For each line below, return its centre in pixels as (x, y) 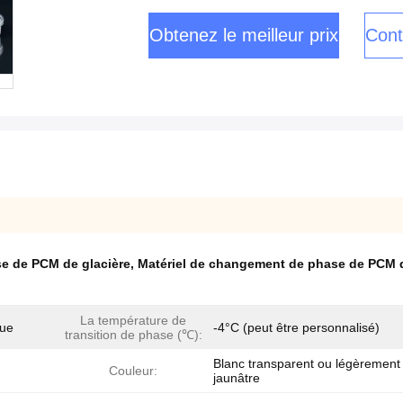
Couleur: (133, 371)
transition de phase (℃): (133, 335)
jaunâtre (237, 378)
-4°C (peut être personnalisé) (296, 327)
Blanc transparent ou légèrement (307, 363)
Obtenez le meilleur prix (244, 35)
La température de (133, 320)
